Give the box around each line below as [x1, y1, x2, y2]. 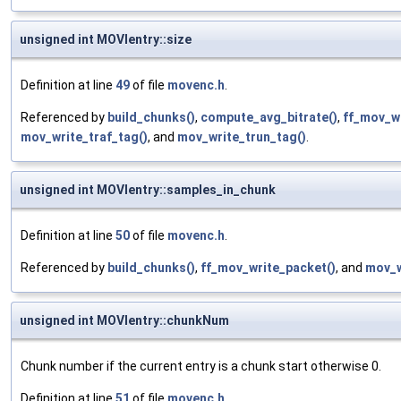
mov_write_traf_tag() [21, 130, 148, 145]
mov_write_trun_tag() [177, 130, 306, 145]
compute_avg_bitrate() [200, 110, 337, 125]
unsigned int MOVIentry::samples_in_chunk [20, 183, 276, 198]
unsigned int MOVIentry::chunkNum [20, 313, 229, 328]
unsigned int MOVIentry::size [20, 32, 192, 47]
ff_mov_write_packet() [200, 260, 336, 276]
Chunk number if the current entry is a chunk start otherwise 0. [21, 359, 381, 374]
